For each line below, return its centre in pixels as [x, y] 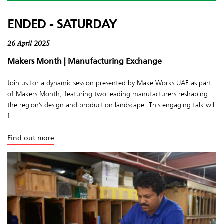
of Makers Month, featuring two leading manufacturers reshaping [108, 94]
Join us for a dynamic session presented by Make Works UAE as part [109, 83]
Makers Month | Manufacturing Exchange [85, 61]
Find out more [31, 138]
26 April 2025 [29, 44]
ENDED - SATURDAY [62, 24]
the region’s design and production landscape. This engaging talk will [112, 105]
